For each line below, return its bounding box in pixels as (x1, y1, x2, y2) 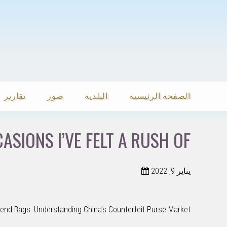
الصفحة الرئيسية (129, 89, 191, 101)
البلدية (85, 89, 108, 101)
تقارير (4, 89, 26, 101)
